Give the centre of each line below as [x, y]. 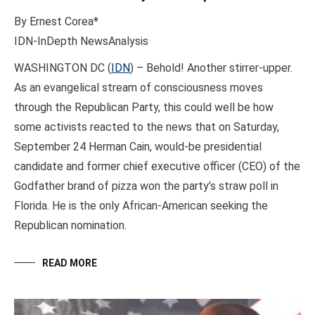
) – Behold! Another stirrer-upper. [211, 68]
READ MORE [70, 263]
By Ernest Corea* [56, 22]
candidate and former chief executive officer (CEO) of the [157, 167]
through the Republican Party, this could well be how [144, 108]
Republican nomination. [70, 226]
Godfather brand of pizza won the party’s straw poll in [146, 186]
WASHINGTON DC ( [63, 68]
